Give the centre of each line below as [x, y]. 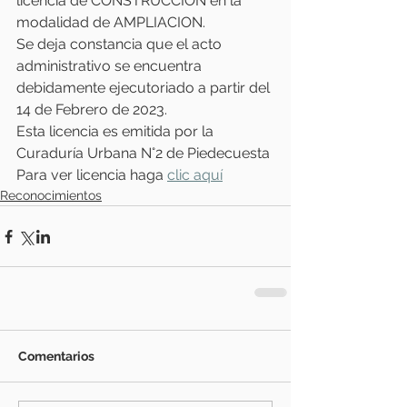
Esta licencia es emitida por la [117, 131]
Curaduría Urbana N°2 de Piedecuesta [143, 153]
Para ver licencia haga [92, 175]
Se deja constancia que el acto [121, 44]
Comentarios [56, 356]
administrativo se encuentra [111, 66]
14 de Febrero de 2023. [92, 109]
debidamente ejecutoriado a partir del [145, 88]
